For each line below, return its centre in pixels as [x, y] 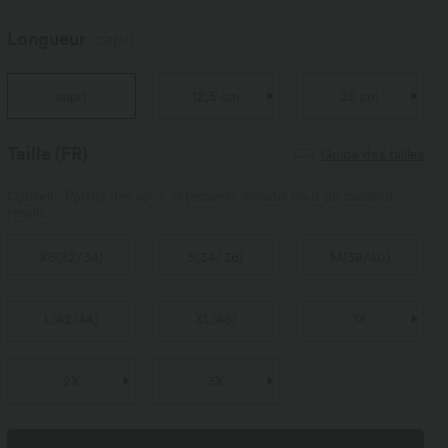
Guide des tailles [372, 153]
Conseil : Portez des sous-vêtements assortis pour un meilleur [201, 196]
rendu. [27, 212]
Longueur [47, 38]
